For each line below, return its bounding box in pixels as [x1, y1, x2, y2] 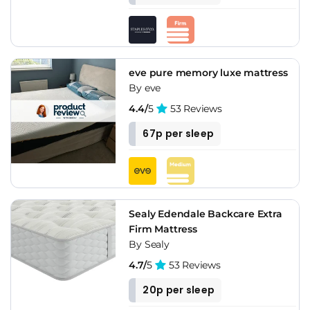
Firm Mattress [129, 222, 197, 235]
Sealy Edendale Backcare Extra [129, 207, 282, 220]
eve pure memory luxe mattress [129, 66, 288, 79]
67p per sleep [143, 126, 215, 140]
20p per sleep [143, 282, 215, 297]
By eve [129, 81, 161, 94]
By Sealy [129, 237, 170, 250]
